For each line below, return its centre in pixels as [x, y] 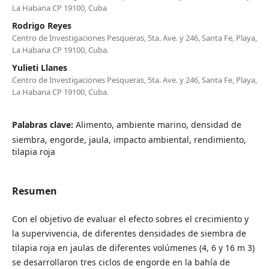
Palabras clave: [44, 124]
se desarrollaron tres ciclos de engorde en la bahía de [121, 262]
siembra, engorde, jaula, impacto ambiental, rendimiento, [129, 139]
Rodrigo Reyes [41, 25]
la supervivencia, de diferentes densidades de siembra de [129, 233]
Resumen [34, 191]
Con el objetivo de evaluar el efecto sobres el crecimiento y [130, 219]
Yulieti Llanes [39, 67]
